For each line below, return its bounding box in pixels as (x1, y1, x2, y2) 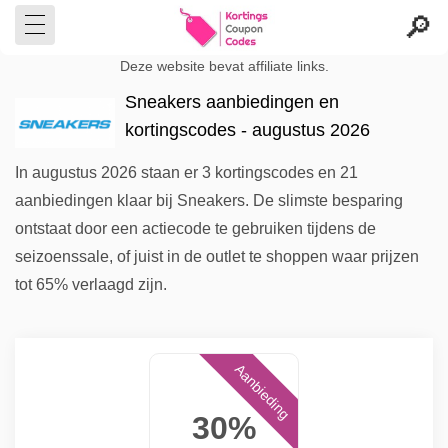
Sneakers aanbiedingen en (125, 92, 339, 112)
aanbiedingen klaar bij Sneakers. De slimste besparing (15, 192, 403, 209)
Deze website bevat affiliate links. (119, 59, 329, 74)
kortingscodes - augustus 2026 (125, 120, 370, 140)
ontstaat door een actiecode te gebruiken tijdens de (15, 220, 376, 237)
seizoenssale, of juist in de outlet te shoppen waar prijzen (15, 248, 419, 265)
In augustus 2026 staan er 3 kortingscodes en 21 (15, 164, 358, 181)
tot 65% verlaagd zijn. (15, 276, 167, 293)
